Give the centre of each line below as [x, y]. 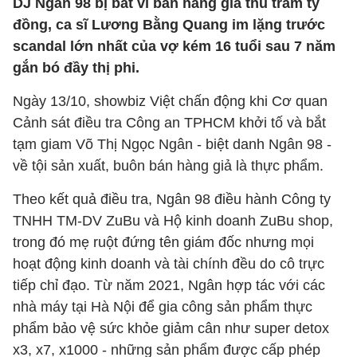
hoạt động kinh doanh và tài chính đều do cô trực [169, 264]
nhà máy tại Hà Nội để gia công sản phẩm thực [163, 307]
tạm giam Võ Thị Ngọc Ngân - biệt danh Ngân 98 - [172, 144]
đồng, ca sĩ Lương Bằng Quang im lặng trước [169, 25]
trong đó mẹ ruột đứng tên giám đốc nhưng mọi [163, 242]
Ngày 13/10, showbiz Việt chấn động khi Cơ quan [170, 101]
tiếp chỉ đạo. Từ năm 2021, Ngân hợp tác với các [169, 285]
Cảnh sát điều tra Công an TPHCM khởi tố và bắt [169, 123]
